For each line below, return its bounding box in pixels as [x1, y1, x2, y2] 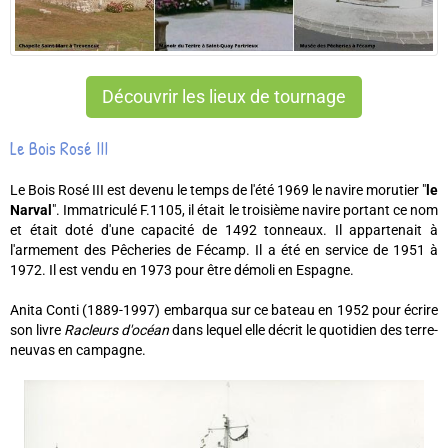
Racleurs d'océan [64, 322, 169, 339]
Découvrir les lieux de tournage [102, 87, 346, 108]
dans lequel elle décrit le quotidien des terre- [169, 322, 438, 339]
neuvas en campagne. [10, 342, 146, 359]
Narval [10, 202, 52, 219]
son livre [10, 322, 64, 339]
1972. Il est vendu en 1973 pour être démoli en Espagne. [10, 262, 354, 279]
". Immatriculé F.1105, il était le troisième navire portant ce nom [52, 202, 438, 219]
